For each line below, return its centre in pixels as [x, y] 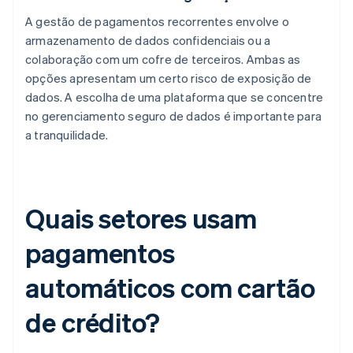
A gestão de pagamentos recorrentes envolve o [157, 22]
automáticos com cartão [170, 288]
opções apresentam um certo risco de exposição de [169, 78]
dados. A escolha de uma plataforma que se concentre [175, 97]
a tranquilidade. [67, 135]
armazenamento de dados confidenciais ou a [148, 41]
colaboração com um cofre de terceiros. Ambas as [163, 59]
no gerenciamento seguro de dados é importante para [174, 116]
